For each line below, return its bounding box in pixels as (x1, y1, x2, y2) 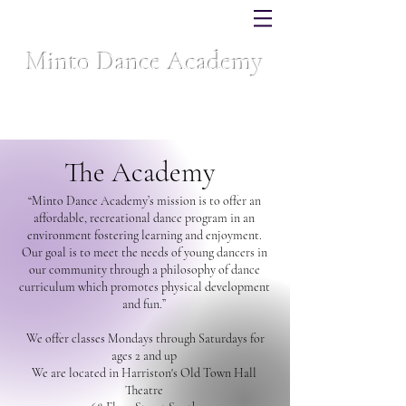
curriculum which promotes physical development (18, 279, 270, 295)
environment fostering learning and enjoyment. (26, 227, 262, 243)
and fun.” (122, 296, 166, 312)
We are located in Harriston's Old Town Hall (32, 365, 256, 381)
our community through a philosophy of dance (28, 262, 260, 277)
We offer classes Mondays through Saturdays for (24, 331, 265, 346)
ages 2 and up (111, 348, 177, 363)
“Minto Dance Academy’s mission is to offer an (27, 193, 261, 208)
